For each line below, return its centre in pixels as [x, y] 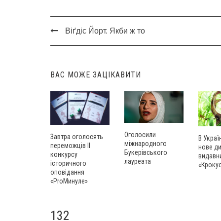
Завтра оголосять [77, 136]
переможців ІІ [70, 145]
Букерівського [146, 153]
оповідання [67, 172]
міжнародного [146, 144]
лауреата [138, 162]
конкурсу [64, 154]
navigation [75, 56]
